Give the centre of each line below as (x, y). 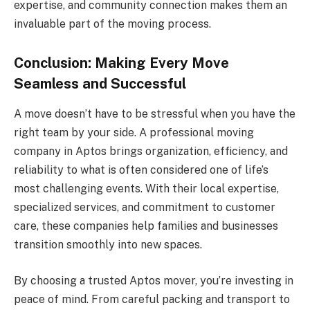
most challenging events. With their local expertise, (146, 189)
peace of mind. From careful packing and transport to (152, 299)
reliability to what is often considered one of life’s (141, 170)
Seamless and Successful (100, 83)
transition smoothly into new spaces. (108, 245)
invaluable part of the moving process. (112, 24)
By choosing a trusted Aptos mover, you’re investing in (154, 280)
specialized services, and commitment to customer (145, 208)
